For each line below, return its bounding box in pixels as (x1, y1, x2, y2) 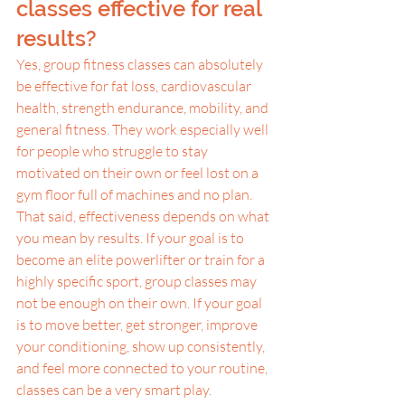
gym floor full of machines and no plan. (16, 185, 252, 203)
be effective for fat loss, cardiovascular (16, 77, 254, 95)
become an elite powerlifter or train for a (16, 250, 268, 268)
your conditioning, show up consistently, (16, 337, 268, 355)
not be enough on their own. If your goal (16, 294, 265, 312)
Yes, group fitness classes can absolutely (16, 55, 266, 73)
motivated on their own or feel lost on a (16, 164, 261, 182)
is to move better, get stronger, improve (16, 316, 260, 334)
